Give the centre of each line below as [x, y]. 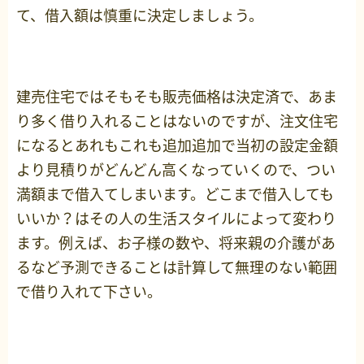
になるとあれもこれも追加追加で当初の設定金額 [177, 145]
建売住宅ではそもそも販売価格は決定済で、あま [177, 97]
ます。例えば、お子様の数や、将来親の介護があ [176, 243]
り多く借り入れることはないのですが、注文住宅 [177, 121]
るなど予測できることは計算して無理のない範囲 [177, 267]
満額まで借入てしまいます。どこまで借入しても [175, 194]
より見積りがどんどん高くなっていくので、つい [176, 170]
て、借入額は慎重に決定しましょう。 [140, 15]
